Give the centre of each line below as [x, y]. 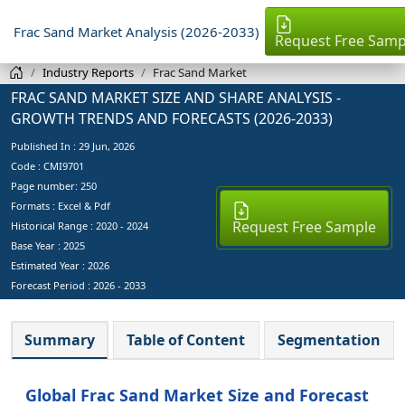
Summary [60, 339]
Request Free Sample [304, 226]
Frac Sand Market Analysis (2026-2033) [137, 31]
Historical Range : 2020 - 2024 [80, 225]
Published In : [45, 146]
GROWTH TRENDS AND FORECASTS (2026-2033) [172, 118]
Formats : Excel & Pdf [61, 205]
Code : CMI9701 [47, 165]
